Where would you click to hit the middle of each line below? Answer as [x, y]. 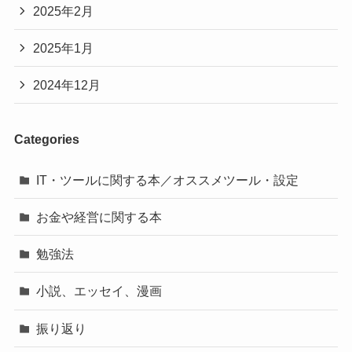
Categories [46, 139]
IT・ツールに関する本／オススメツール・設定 [168, 180]
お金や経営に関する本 [99, 217]
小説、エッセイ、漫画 [99, 291]
